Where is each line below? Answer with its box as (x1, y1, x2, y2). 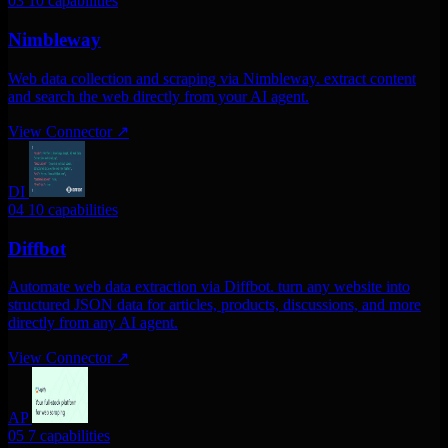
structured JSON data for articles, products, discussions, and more (8, 296, 421, 314)
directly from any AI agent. (8, 314, 178, 332)
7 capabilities (28, 427, 110, 445)
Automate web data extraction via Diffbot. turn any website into (8, 278, 410, 296)
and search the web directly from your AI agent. (8, 87, 309, 105)
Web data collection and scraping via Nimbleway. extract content (8, 69, 416, 87)
